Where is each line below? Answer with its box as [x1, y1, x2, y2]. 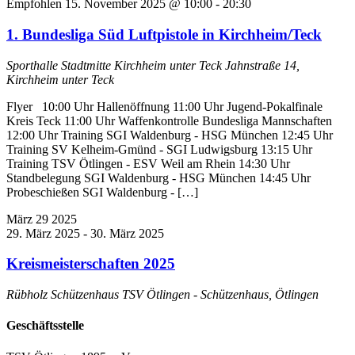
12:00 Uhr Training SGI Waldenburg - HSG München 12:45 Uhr [6, 128, 333, 142]
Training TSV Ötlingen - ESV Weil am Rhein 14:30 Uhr [6, 156, 290, 170]
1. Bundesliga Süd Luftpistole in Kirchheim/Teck [6, 25, 322, 43]
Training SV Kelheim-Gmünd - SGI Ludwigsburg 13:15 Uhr [6, 142, 312, 156]
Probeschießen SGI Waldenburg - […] [6, 185, 198, 199]
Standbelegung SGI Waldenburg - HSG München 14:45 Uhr [6, 170, 311, 185]
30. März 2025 [90, 226, 164, 240]
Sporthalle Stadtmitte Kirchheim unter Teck [6, 58, 225, 72]
